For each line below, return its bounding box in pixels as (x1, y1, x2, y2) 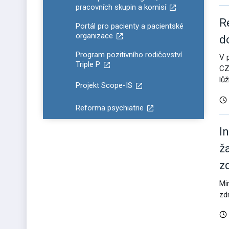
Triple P (76, 60, 100, 69)
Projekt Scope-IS (76, 80, 132, 90)
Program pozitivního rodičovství (76, 50, 182, 59)
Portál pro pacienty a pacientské (76, 21, 184, 31)
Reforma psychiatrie (76, 103, 144, 112)
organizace (76, 31, 113, 40)
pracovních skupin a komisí (76, 3, 166, 12)
